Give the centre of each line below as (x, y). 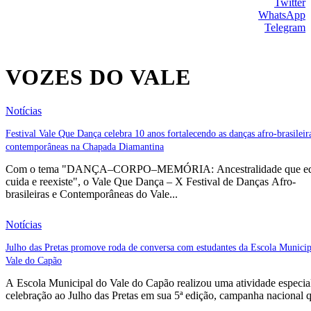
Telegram (285, 27)
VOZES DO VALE (98, 77)
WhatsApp (282, 15)
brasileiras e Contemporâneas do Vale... (92, 194)
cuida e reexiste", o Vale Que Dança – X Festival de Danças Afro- (151, 181)
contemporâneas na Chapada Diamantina (85, 146)
